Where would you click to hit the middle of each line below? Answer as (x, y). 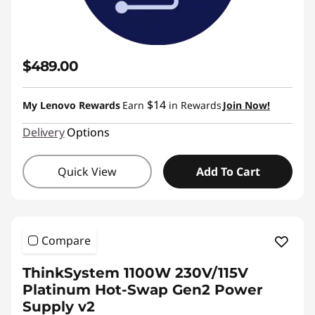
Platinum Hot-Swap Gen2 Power (143, 290)
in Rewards (194, 105)
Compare (66, 240)
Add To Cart (228, 172)
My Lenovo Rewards (71, 105)
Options (88, 132)
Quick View (87, 172)
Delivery (44, 132)
